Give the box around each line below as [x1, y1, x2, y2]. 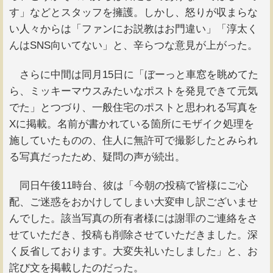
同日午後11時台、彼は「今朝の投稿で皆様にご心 [9, 180, 248, 192]
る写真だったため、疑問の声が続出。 [9, 151, 185, 163]
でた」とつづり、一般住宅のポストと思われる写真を [9, 101, 258, 113]
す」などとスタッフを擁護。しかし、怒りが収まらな [9, 7, 258, 19]
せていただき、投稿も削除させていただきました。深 [9, 229, 258, 241]
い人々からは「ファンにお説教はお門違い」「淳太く [9, 23, 258, 35]
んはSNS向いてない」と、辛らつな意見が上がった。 [9, 40, 258, 52]
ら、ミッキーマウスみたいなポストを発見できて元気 [9, 85, 258, 97]
